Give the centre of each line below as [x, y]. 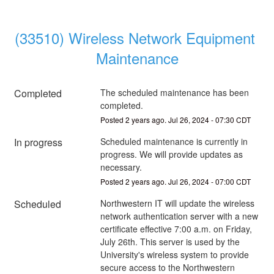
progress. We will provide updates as [171, 154]
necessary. [121, 167]
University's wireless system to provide [174, 254]
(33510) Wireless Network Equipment [135, 37]
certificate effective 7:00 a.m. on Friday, [176, 228]
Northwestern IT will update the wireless [177, 203]
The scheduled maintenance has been [174, 92]
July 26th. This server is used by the [170, 241]
